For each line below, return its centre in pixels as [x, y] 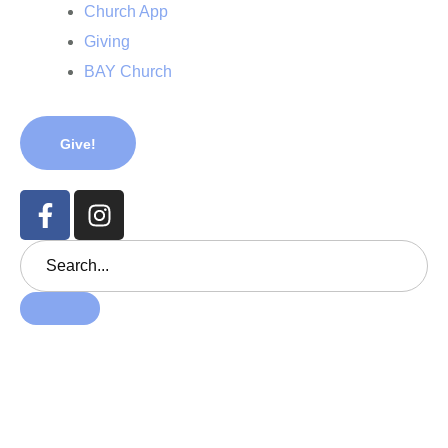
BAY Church [128, 72]
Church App [126, 12]
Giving [107, 42]
